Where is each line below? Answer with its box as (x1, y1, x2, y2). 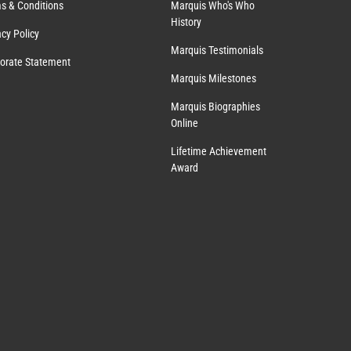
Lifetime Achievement (170, 144, 266, 157)
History (170, 15, 201, 28)
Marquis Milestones (170, 71, 256, 85)
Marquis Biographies (170, 100, 260, 113)
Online (170, 116, 198, 129)
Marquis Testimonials (170, 43, 263, 56)
